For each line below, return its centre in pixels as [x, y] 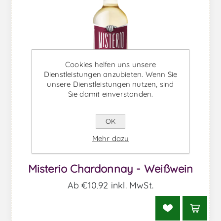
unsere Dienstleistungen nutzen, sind [110, 84]
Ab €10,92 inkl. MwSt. [110, 185]
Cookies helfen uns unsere [110, 64]
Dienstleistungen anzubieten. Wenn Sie [110, 74]
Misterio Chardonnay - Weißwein [110, 169]
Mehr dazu [110, 138]
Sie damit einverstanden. [110, 94]
